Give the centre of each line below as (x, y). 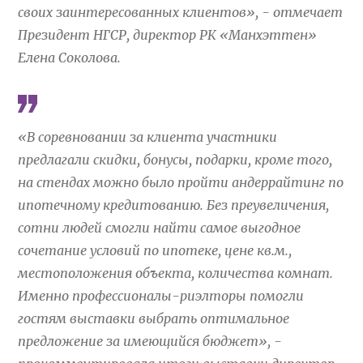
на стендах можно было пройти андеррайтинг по (181, 182)
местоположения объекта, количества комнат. (176, 273)
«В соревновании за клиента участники (148, 137)
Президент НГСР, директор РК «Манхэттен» (168, 34)
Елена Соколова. (70, 57)
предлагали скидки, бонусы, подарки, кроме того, (175, 159)
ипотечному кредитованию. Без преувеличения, (174, 205)
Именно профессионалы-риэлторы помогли (161, 295)
